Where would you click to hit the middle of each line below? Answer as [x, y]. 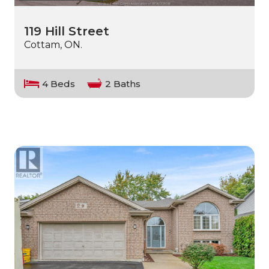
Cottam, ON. [53, 45]
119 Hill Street [67, 32]
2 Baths [123, 83]
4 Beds [59, 83]
